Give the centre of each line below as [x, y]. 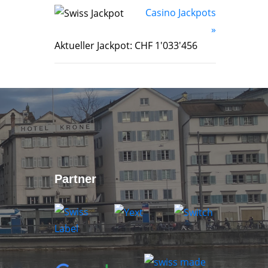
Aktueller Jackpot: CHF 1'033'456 [126, 45]
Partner [75, 179]
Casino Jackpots [181, 12]
